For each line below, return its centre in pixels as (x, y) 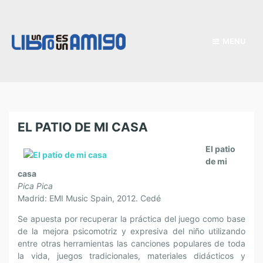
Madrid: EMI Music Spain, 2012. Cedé (89, 198)
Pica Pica (35, 186)
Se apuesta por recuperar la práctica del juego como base (131, 219)
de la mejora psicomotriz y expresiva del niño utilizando (131, 231)
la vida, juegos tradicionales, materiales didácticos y (131, 256)
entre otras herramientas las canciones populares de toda (131, 243)
